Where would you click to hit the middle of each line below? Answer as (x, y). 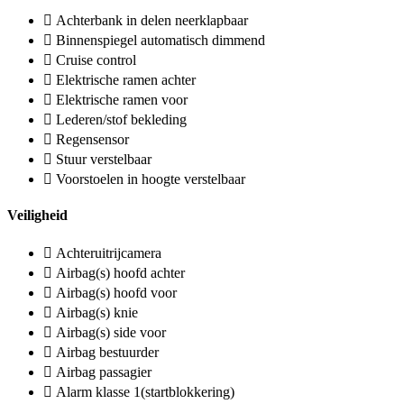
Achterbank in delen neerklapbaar (152, 20)
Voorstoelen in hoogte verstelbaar (151, 179)
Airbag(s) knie (97, 313)
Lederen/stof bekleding (121, 119)
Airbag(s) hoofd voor (116, 293)
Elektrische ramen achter (126, 79)
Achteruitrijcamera (109, 253)
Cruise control (96, 60)
